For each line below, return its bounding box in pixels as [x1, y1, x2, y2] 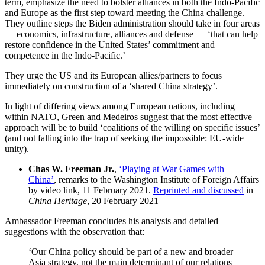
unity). [5, 143, 29, 154]
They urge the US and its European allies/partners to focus [5, 70, 222, 80]
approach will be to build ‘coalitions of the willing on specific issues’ [5, 122, 260, 132]
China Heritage [28, 195, 87, 206]
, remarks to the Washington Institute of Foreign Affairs [54, 174, 259, 185]
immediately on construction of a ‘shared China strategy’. [5, 80, 218, 91]
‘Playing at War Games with [119, 163, 224, 174]
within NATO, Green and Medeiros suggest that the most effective [5, 111, 252, 122]
